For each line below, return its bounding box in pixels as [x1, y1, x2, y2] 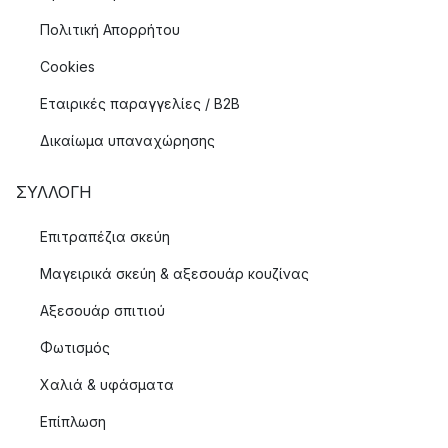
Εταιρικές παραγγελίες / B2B [40, 95, 240, 112]
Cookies [40, 58, 95, 75]
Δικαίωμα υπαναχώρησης [40, 132, 215, 149]
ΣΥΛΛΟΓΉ [16, 182, 91, 202]
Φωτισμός [40, 339, 110, 356]
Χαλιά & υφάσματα [40, 376, 174, 393]
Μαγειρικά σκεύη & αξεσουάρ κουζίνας [40, 265, 309, 282]
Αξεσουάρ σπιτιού [40, 302, 165, 319]
